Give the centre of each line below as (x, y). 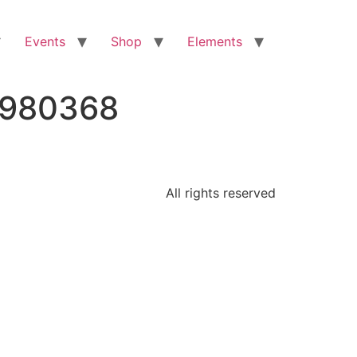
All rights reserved (221, 193)
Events (45, 41)
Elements (215, 41)
